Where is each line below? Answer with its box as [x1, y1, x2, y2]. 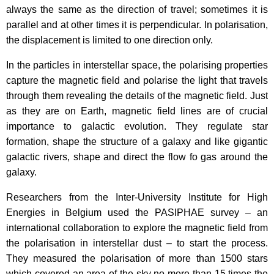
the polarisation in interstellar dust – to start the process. [6, 238, 268, 248]
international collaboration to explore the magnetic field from [6, 223, 268, 233]
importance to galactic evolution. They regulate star [6, 121, 268, 131]
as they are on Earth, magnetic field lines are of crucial [6, 106, 268, 116]
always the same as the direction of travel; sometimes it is [6, 4, 268, 15]
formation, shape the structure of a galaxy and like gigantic [6, 136, 268, 147]
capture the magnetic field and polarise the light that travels [6, 75, 268, 86]
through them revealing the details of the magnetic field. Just [6, 91, 268, 101]
